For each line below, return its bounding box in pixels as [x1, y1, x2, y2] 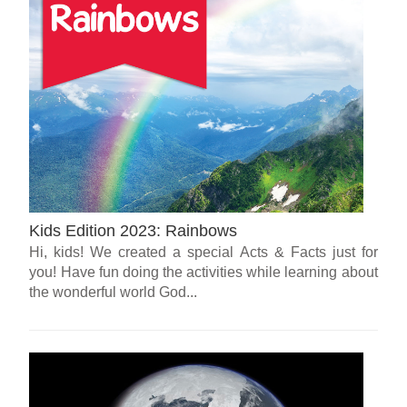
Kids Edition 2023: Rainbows [29, 222, 238, 241]
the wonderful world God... [29, 284, 198, 301]
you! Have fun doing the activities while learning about [29, 264, 378, 281]
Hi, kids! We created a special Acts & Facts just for [29, 244, 378, 261]
